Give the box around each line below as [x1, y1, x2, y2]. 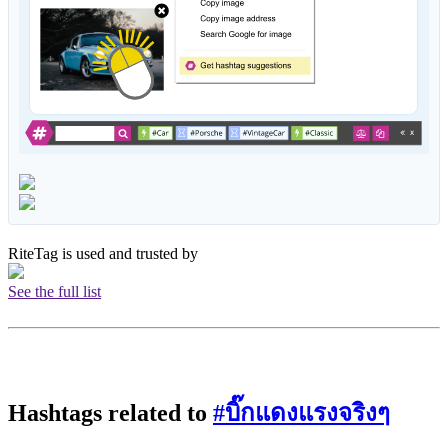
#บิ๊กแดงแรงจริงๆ [213, 400, 390, 427]
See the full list [8, 283, 101, 301]
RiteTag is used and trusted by [8, 245, 202, 263]
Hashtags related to [8, 400, 213, 427]
